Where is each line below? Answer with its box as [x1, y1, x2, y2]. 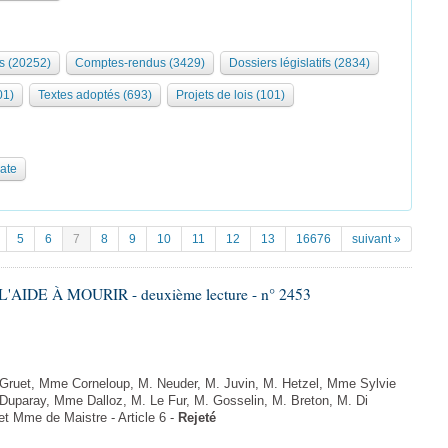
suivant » [352, 232, 401, 246]
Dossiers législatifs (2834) [229, 56, 370, 70]
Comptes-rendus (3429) [75, 56, 205, 70]
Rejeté [178, 411, 216, 425]
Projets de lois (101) [176, 88, 285, 102]
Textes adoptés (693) [38, 88, 152, 102]
